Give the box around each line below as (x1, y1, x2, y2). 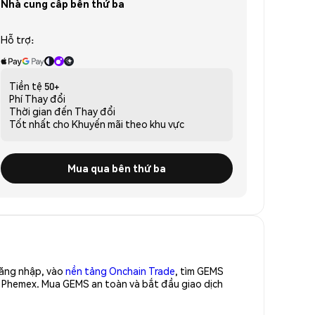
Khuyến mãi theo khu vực (72, 117, 184, 130)
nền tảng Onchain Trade (65, 264, 175, 277)
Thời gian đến (9, 104, 72, 117)
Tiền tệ (9, 79, 42, 92)
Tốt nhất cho (9, 117, 70, 130)
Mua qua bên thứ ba (67, 161, 166, 174)
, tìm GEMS (175, 264, 224, 277)
